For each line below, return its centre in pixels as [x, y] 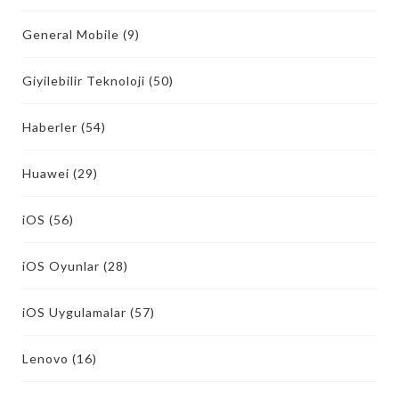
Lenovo [45, 358]
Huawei [46, 173]
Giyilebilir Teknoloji [84, 81]
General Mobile [71, 34]
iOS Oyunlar [61, 266]
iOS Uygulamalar [74, 312]
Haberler [50, 127]
